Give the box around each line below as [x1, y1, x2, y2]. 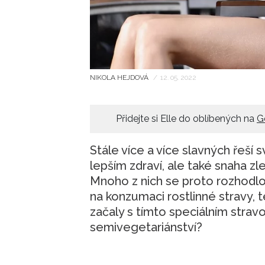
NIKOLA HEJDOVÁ [90, 73, 150, 82]
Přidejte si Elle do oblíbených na [116, 113, 257, 125]
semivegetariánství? [90, 220, 202, 235]
